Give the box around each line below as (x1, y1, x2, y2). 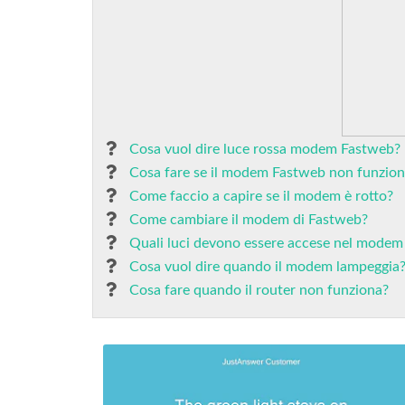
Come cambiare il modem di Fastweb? (129, 212, 368, 227)
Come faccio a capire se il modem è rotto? (129, 189, 393, 203)
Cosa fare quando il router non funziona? (129, 283, 389, 297)
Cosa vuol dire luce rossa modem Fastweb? (129, 142, 400, 156)
